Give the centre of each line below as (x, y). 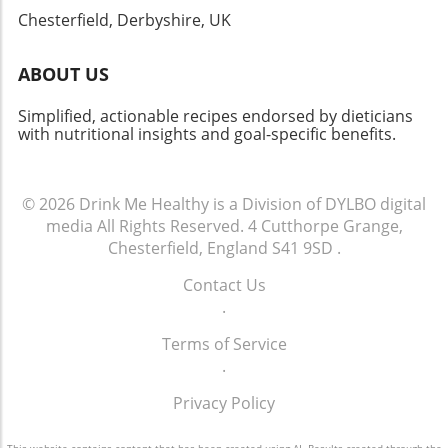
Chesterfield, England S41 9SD (220, 248)
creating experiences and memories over (201, 35)
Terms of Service (224, 344)
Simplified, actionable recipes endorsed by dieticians (215, 116)
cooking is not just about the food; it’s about (213, 13)
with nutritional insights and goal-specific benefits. (207, 134)
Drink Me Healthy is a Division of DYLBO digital (252, 204)
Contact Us (224, 285)
